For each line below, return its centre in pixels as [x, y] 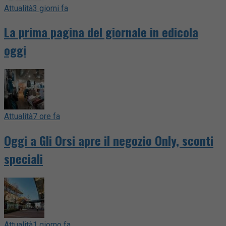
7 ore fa [46, 117]
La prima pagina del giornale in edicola [101, 32]
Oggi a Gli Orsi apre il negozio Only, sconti [109, 140]
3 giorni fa [50, 8]
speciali [23, 159]
